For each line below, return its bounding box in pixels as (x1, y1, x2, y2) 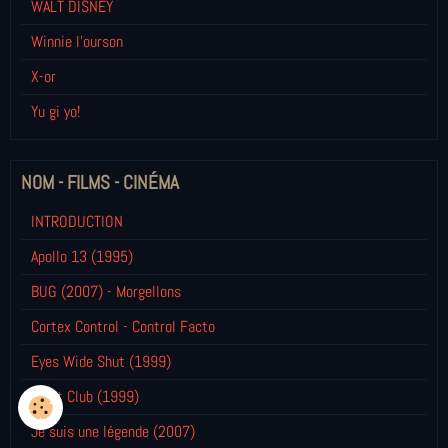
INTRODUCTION (31, 211, 123, 233)
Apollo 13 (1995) (31, 246, 133, 268)
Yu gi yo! (31, 101, 80, 123)
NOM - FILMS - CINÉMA (21, 170, 179, 196)
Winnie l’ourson (31, 31, 123, 53)
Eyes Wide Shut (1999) (31, 351, 171, 373)
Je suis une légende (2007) (31, 421, 195, 443)
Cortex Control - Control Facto (31, 316, 215, 338)
